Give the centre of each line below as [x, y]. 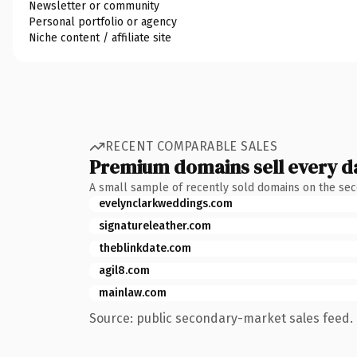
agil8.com [124, 270]
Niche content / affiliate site [100, 37]
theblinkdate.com [145, 248]
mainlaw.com [133, 292]
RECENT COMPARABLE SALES [192, 146]
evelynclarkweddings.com [166, 203]
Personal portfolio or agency [103, 22]
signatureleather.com [155, 226]
